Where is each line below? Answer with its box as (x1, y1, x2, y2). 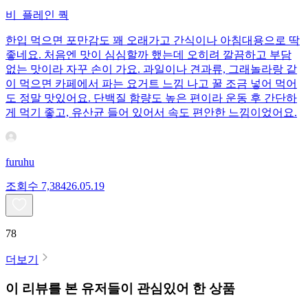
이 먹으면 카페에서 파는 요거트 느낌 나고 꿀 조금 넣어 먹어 (5, 77, 297, 89)
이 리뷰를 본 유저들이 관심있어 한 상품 (5, 281, 235, 296)
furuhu (5, 155, 34, 168)
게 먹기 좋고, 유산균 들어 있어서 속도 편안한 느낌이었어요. (5, 106, 297, 118)
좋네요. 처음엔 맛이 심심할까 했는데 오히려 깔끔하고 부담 (5, 48, 291, 60)
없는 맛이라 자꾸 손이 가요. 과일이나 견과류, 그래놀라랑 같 (5, 63, 297, 75)
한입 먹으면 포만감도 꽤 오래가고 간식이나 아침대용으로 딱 (5, 34, 300, 46)
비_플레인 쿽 (5, 8, 69, 21)
